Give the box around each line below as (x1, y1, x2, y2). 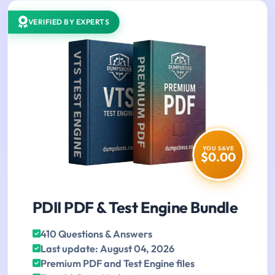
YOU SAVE (202, 144, 234, 152)
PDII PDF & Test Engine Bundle (33, 198, 238, 218)
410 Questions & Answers (41, 228, 152, 241)
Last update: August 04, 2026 (41, 242, 174, 255)
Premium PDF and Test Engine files (41, 257, 195, 270)
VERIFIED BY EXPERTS (28, 17, 109, 27)
